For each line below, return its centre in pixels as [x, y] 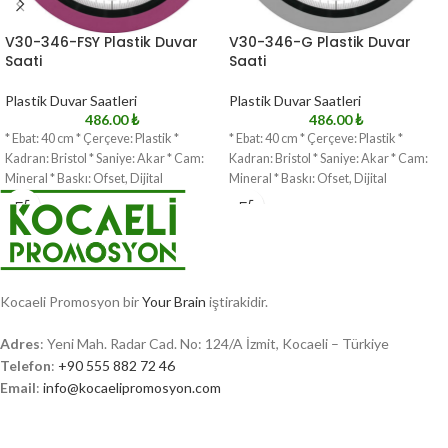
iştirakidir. [237, 301]
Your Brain [174, 301]
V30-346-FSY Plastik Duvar [101, 42]
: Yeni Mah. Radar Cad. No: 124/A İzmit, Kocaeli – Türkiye [214, 343]
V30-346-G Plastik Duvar [320, 42]
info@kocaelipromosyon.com [132, 387]
